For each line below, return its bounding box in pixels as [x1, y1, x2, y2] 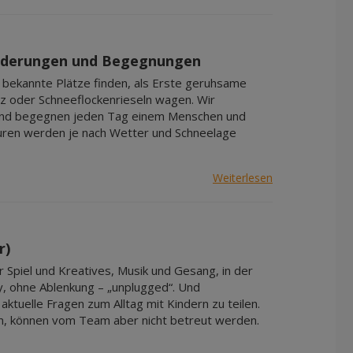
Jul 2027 [159, 66, 202, 81]
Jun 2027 [159, 46, 206, 61]
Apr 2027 [159, 5, 207, 20]
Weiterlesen [213, 169, 273, 185]
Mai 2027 [159, 25, 208, 40]
